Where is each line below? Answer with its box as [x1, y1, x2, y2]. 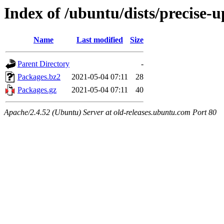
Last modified [76, 35, 123, 44]
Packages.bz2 [17, 72, 60, 81]
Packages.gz [17, 85, 56, 94]
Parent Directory [17, 59, 69, 68]
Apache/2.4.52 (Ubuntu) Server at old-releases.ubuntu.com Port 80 [4, 108, 216, 117]
